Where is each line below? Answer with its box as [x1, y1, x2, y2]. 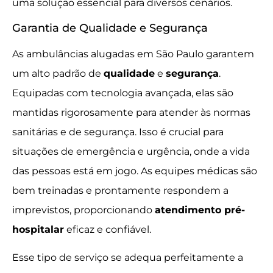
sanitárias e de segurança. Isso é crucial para [12, 126, 224, 138]
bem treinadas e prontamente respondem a [12, 184, 229, 196]
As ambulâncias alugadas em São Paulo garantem [12, 48, 254, 60]
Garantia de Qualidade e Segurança [12, 21, 208, 35]
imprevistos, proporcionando [12, 204, 155, 216]
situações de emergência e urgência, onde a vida [12, 145, 250, 157]
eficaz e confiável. [64, 223, 151, 235]
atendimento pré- [155, 204, 245, 216]
